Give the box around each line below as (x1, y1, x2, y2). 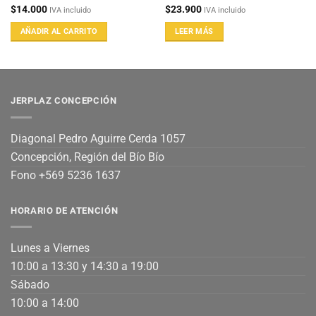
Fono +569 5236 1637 (11, 168, 121, 182)
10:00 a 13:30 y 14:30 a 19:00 (11, 260, 159, 274)
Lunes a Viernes (11, 241, 90, 255)
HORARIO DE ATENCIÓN (11, 205, 119, 216)
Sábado (11, 278, 49, 292)
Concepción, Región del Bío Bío (11, 150, 164, 164)
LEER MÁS (174, 27, 214, 37)
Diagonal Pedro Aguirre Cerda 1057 (11, 131, 186, 145)
